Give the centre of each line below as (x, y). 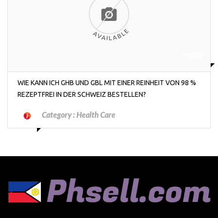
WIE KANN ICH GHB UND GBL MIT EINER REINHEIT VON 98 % (107, 82)
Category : (59, 114)
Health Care (96, 114)
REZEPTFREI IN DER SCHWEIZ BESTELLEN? (82, 94)
